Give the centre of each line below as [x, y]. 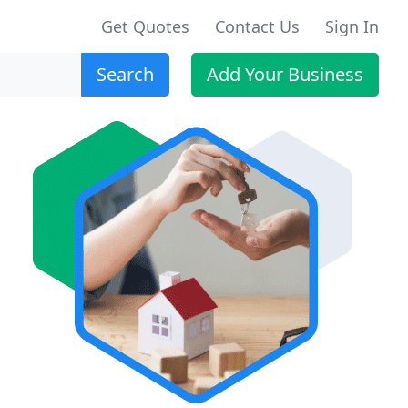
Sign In [352, 26]
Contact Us [257, 26]
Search [125, 74]
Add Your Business [285, 74]
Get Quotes [145, 26]
